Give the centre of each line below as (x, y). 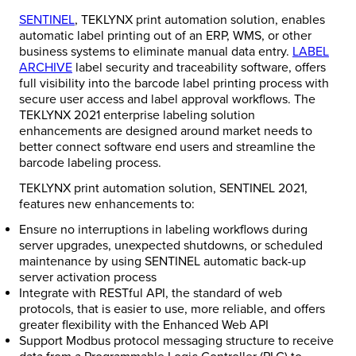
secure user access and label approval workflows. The (167, 100)
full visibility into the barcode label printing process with (174, 84)
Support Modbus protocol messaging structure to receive (176, 341)
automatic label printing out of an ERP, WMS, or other (165, 36)
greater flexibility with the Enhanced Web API (144, 325)
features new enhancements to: (107, 205)
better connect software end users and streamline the (167, 147)
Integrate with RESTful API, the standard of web (151, 294)
